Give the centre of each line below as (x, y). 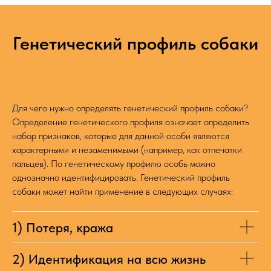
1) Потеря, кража (63, 227)
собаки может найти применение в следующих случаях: (122, 191)
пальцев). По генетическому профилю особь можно (114, 163)
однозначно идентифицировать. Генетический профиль (121, 177)
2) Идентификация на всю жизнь (109, 259)
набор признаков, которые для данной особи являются (121, 135)
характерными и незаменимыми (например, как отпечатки (127, 149)
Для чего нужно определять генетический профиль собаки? (130, 108)
